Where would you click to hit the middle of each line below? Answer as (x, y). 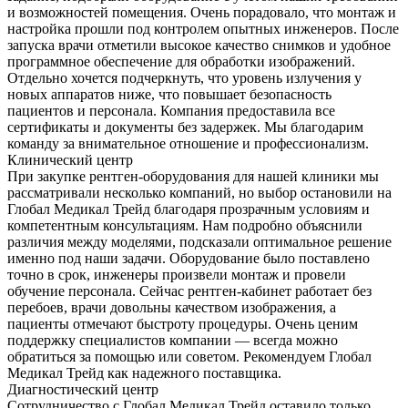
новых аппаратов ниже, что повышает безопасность (169, 94)
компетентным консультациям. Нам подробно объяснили (185, 225)
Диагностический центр (83, 389)
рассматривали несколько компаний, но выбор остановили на (199, 192)
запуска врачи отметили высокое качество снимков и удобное (199, 45)
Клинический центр (70, 159)
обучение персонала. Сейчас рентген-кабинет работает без (189, 291)
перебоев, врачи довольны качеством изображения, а (172, 307)
